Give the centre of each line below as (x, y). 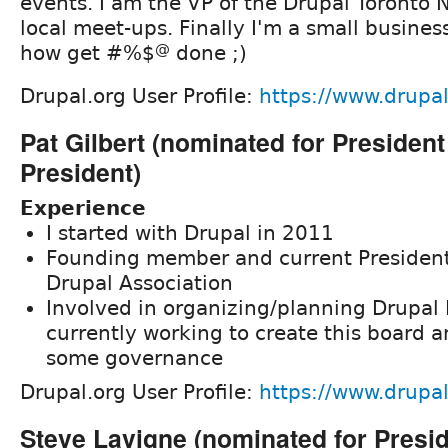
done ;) (208, 52)
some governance (134, 357)
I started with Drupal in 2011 (190, 232)
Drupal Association (139, 282)
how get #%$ (87, 52)
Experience (83, 207)
